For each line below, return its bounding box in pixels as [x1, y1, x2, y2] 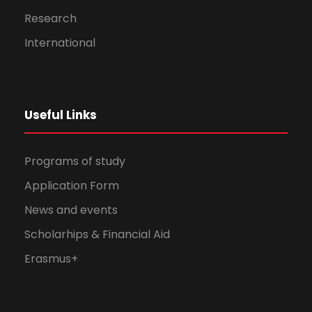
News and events [24, 201, 118, 218]
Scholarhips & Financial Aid [24, 226, 170, 242]
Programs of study [24, 153, 125, 169]
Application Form [24, 177, 119, 194]
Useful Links [24, 106, 97, 123]
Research [24, 10, 77, 26]
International [24, 34, 95, 51]
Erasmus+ [24, 250, 78, 267]
